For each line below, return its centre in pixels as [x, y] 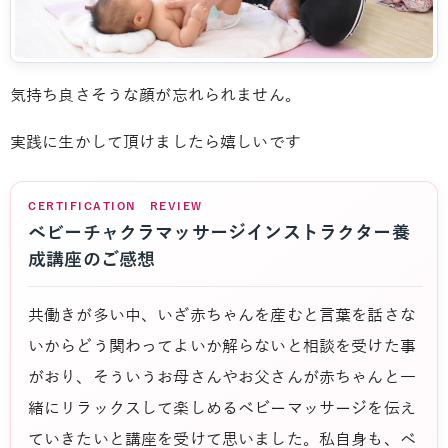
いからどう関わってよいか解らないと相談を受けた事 [222, 346]
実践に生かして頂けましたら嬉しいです [155, 142]
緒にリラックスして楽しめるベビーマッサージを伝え [222, 408]
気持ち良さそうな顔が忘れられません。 [155, 95]
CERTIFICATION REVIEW [115, 205]
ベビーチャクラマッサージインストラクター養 [219, 232]
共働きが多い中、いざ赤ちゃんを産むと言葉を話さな [222, 315]
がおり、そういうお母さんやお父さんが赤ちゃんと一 [222, 377]
